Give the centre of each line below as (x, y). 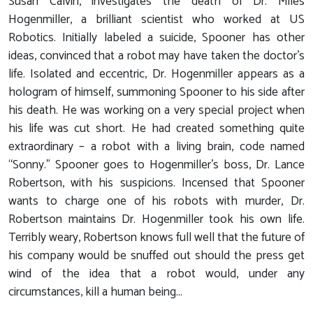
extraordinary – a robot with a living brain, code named (156, 147)
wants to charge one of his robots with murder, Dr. (156, 202)
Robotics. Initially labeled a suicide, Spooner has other (156, 38)
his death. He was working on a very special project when (156, 111)
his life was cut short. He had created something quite (156, 129)
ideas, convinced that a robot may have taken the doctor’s (156, 57)
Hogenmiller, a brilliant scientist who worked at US (156, 20)
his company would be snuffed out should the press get (156, 256)
